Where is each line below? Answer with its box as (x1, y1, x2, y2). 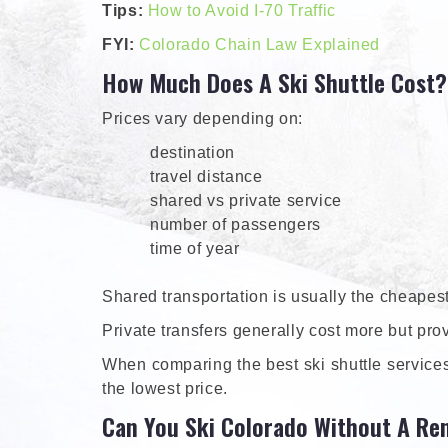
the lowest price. (102, 380, 228, 398)
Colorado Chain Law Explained (139, 36, 381, 54)
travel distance (150, 168, 263, 186)
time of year (150, 240, 240, 258)
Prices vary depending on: (102, 110, 303, 128)
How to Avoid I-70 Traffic (147, 2, 336, 20)
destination (150, 144, 236, 162)
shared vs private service (150, 192, 342, 210)
